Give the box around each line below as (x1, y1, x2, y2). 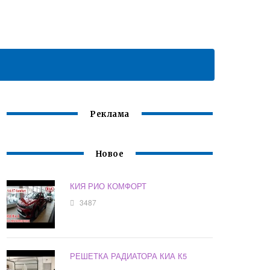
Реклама (90, 109, 130, 120)
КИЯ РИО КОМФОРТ (70, 180, 147, 192)
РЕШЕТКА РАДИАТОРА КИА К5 (70, 250, 187, 262)
